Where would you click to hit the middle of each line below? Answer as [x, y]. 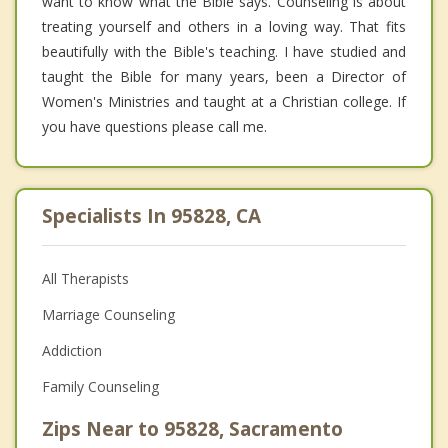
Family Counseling [100, 386]
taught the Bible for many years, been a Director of [224, 76]
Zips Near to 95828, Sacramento [192, 428]
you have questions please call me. [154, 126]
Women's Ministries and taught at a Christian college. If [224, 101]
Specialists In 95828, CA [151, 215]
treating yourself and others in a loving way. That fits [224, 26]
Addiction [72, 350]
